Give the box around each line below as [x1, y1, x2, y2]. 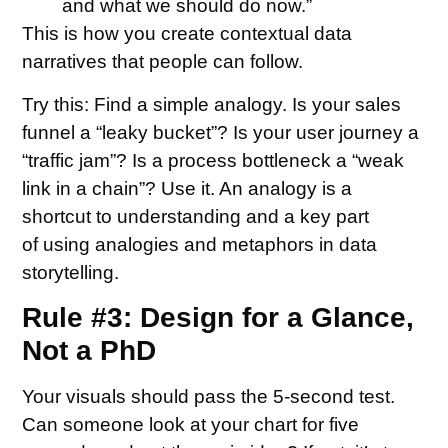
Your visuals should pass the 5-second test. [22, 386, 396, 408]
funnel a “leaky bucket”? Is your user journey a [22, 121, 420, 143]
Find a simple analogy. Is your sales [89, 93, 402, 115]
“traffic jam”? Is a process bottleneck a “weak [22, 149, 405, 171]
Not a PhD [22, 335, 157, 367]
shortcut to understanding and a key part [22, 205, 370, 227]
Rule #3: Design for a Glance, [22, 302, 415, 334]
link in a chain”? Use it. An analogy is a [22, 177, 353, 199]
